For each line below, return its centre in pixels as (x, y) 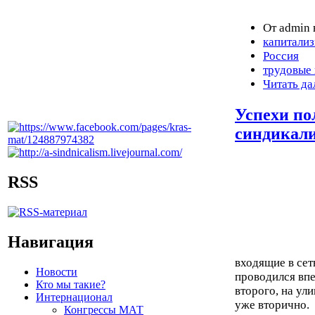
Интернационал (74, 297)
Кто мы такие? (71, 284)
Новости (57, 271)
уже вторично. (274, 305)
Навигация (51, 242)
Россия (281, 56)
